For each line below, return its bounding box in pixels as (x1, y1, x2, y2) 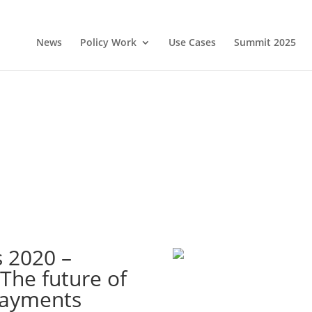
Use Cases (168, 36, 216, 49)
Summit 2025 (233, 36, 296, 49)
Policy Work (79, 36, 136, 49)
